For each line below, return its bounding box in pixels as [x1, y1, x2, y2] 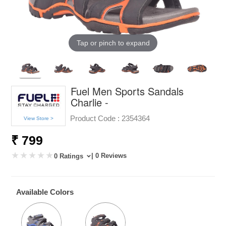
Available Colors [16, 187, 74, 196]
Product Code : [70, 114, 120, 123]
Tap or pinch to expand [76, 38, 150, 47]
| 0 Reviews [91, 151, 127, 159]
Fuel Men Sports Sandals [71, 83, 184, 98]
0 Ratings [54, 152, 86, 160]
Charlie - [71, 94, 109, 109]
